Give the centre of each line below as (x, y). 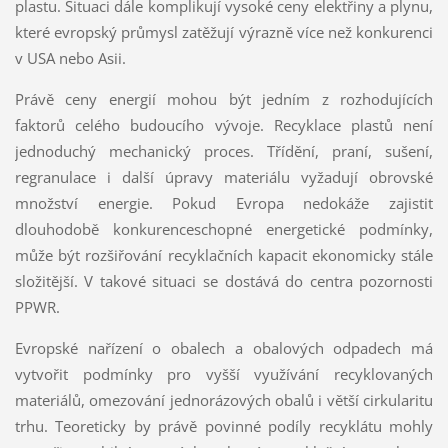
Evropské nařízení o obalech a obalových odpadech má (224, 347)
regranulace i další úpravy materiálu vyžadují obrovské (224, 176)
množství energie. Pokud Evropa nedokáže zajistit (224, 202)
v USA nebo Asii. (70, 57)
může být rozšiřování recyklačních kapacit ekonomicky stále (224, 254)
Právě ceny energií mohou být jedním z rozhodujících (224, 98)
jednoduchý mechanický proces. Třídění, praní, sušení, (224, 150)
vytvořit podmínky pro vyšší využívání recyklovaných (224, 373)
